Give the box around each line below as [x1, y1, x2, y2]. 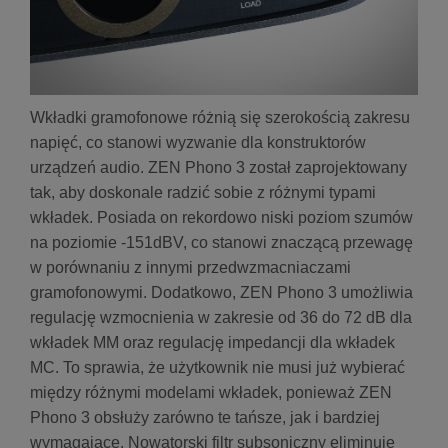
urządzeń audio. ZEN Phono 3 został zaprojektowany [30, 159, 407, 177]
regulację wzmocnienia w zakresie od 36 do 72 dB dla [30, 309, 412, 327]
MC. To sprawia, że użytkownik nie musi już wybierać [30, 359, 405, 377]
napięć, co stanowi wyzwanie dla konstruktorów [30, 134, 366, 152]
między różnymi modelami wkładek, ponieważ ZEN [30, 384, 392, 402]
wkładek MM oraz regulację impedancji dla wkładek [30, 334, 395, 352]
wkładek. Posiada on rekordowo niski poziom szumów [30, 209, 413, 227]
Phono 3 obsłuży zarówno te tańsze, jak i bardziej [30, 409, 380, 427]
